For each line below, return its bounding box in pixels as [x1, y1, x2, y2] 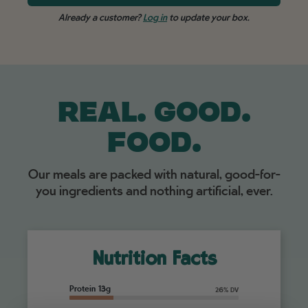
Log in [143, 12, 167, 23]
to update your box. [167, 12, 250, 23]
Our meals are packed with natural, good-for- [27, 166, 280, 183]
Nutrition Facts [91, 250, 217, 272]
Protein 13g [69, 284, 111, 294]
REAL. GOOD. [57, 98, 251, 130]
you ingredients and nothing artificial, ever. [35, 183, 273, 199]
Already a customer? [58, 12, 143, 23]
